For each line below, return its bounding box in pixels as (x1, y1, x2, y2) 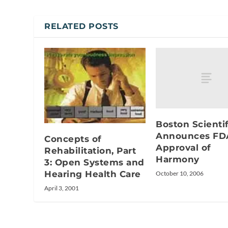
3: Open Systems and (44, 157, 145, 168)
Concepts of (44, 134, 102, 145)
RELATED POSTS (44, 21, 119, 31)
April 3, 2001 (44, 184, 79, 192)
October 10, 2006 (156, 169, 204, 177)
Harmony (156, 154, 199, 164)
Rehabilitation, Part (44, 146, 136, 156)
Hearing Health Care (44, 169, 141, 180)
